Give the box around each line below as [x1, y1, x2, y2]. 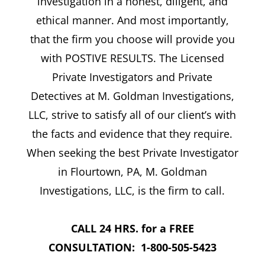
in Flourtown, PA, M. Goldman [57, 164, 207, 179]
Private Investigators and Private [52, 70, 213, 85]
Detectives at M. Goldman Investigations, [30, 89, 234, 104]
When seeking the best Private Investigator [26, 146, 238, 160]
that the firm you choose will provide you [30, 32, 235, 47]
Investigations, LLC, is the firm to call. [40, 183, 225, 198]
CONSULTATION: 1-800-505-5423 [48, 240, 216, 255]
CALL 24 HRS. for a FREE [70, 221, 194, 236]
